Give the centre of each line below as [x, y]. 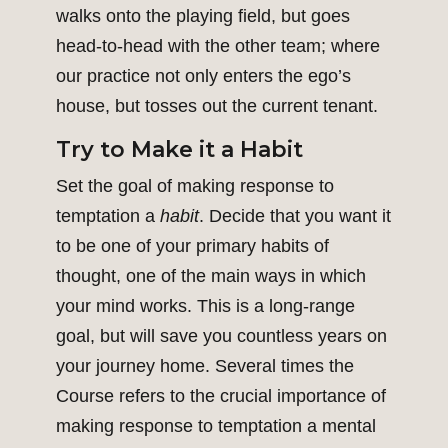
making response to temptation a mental [216, 426]
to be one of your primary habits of [192, 246]
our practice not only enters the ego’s [203, 76]
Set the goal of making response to [195, 186]
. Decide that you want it [295, 216]
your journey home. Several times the [205, 366]
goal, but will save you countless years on [221, 336]
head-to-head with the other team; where [218, 46]
